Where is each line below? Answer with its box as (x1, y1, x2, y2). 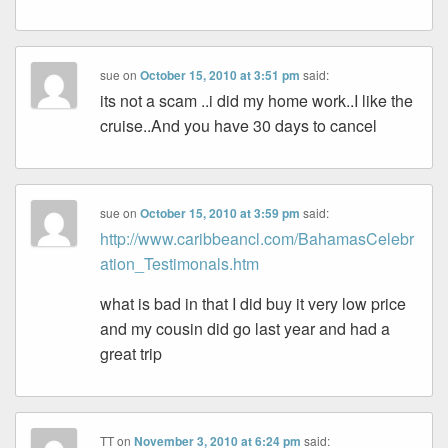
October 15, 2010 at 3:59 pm (140, 204, 301, 223)
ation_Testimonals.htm (100, 252, 260, 276)
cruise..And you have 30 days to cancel (100, 114, 378, 138)
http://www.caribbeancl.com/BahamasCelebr (100, 227, 415, 251)
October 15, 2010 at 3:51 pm (140, 66, 301, 85)
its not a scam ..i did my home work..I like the (100, 89, 414, 113)
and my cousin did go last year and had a (100, 317, 391, 341)
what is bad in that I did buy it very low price (100, 292, 407, 316)
